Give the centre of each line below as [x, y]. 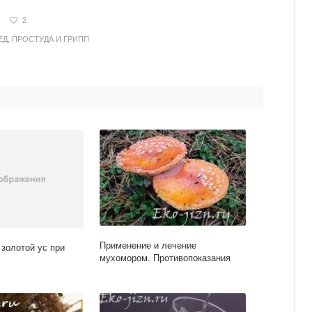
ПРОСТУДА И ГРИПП [50, 39]
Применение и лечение [148, 246]
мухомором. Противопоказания [165, 258]
